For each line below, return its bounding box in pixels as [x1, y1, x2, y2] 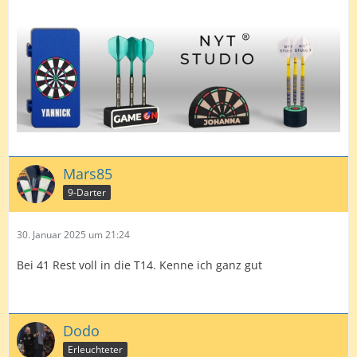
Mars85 [63, 164, 112, 184]
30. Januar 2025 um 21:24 [17, 228, 130, 242]
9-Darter [68, 186, 106, 200]
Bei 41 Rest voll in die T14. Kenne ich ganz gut [17, 257, 262, 273]
